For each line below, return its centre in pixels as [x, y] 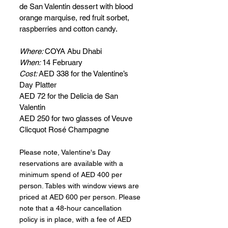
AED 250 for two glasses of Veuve [77, 119]
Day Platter [38, 85]
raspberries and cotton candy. [68, 29]
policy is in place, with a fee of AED [76, 220]
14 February [62, 63]
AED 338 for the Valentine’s [84, 74]
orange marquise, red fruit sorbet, [75, 18]
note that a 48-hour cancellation [72, 208]
